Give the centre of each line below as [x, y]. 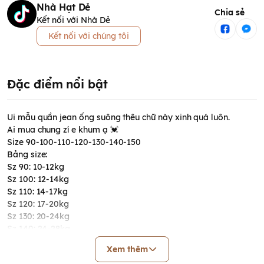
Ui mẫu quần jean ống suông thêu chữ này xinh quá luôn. [118, 117]
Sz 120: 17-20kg [38, 204]
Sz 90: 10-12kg [36, 167]
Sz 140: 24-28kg [39, 229]
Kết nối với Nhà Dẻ [73, 20]
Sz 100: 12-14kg [38, 179]
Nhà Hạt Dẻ [64, 7]
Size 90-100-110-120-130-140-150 [74, 142]
